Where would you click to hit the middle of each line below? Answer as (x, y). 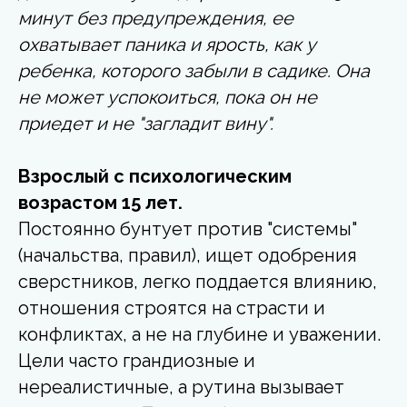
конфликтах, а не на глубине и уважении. (199, 334)
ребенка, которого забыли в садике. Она (194, 70)
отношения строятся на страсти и (172, 308)
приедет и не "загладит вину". (146, 123)
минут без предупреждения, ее (156, 18)
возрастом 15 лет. (100, 202)
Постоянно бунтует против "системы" (188, 228)
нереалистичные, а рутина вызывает (181, 387)
